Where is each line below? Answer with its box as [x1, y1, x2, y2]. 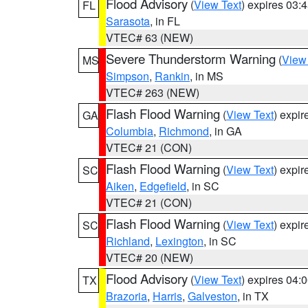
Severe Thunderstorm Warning [106, 49, 276, 67]
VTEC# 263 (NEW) [106, 85, 199, 100]
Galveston [188, 288, 237, 304]
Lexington [155, 233, 203, 249]
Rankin [155, 68, 190, 84]
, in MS [190, 68, 223, 84]
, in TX [237, 288, 269, 304]
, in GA [209, 123, 242, 139]
